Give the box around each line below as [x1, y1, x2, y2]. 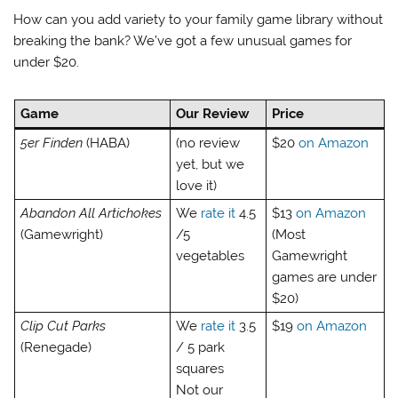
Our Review [175, 106, 250, 123]
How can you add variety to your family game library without [13, 11, 384, 28]
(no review [175, 135, 240, 152]
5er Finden [20, 135, 83, 152]
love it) [175, 178, 217, 195]
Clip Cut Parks [20, 318, 106, 335]
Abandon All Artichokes [20, 205, 162, 222]
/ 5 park [175, 339, 225, 356]
